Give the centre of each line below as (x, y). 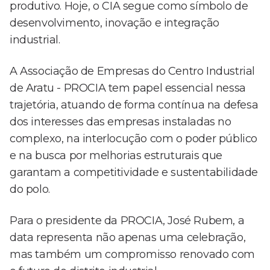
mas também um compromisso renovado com (132, 255)
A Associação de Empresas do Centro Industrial (133, 71)
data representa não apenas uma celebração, (128, 238)
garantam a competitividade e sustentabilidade (134, 173)
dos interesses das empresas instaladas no (121, 122)
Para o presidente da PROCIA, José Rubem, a (127, 221)
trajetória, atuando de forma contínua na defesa (134, 105)
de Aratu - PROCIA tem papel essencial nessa (128, 88)
